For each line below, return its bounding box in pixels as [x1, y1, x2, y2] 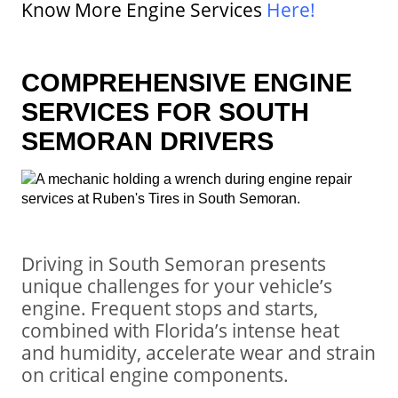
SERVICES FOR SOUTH [21, 96, 309, 126]
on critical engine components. [21, 361, 289, 387]
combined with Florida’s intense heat [21, 316, 339, 343]
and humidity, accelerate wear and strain [21, 338, 376, 365]
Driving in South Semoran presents [21, 250, 326, 276]
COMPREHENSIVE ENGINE [21, 67, 352, 97]
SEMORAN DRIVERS [21, 125, 274, 155]
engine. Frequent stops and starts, [21, 294, 318, 321]
